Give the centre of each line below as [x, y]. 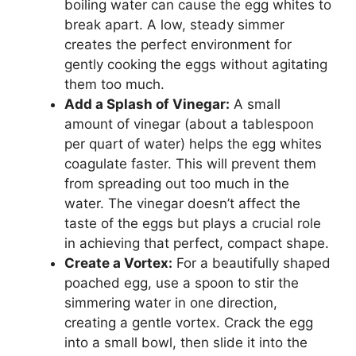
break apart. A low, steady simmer [174, 24]
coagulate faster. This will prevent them [190, 163]
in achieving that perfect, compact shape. [197, 243]
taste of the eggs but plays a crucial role [193, 223]
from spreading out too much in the [177, 183]
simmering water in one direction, [171, 302]
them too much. [114, 84]
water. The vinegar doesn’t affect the [182, 203]
